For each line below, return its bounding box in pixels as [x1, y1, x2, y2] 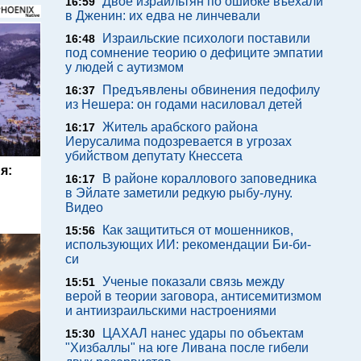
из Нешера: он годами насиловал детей [65, 98, 302, 111]
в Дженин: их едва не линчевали [65, 9, 260, 23]
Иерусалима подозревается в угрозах [65, 135, 292, 148]
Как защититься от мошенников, [102, 223, 293, 237]
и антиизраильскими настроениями [65, 304, 276, 317]
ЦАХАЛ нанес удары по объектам [102, 326, 304, 340]
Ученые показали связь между [102, 275, 284, 288]
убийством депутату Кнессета [65, 149, 243, 163]
